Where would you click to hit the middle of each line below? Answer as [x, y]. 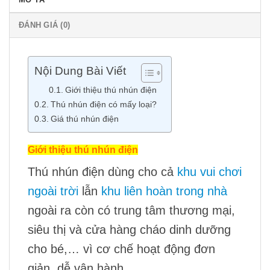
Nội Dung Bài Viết [80, 71]
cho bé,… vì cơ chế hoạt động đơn [121, 249]
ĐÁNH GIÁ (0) [45, 25]
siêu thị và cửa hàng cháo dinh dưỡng [129, 230]
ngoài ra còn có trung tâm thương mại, [131, 211]
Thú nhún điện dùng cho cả [102, 172]
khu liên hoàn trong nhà [164, 191]
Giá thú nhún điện [84, 119]
